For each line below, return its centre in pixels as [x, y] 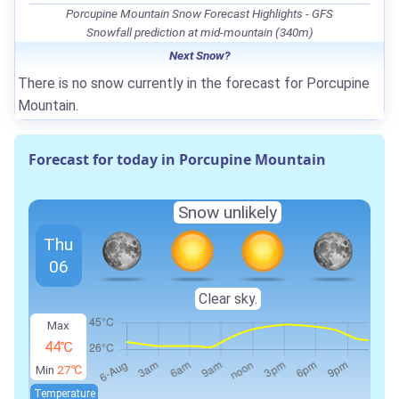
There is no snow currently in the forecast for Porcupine [194, 83]
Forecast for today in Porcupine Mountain [177, 159]
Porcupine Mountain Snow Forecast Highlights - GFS [199, 13]
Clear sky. [228, 298]
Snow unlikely [228, 212]
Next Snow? [199, 55]
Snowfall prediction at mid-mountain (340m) [199, 32]
